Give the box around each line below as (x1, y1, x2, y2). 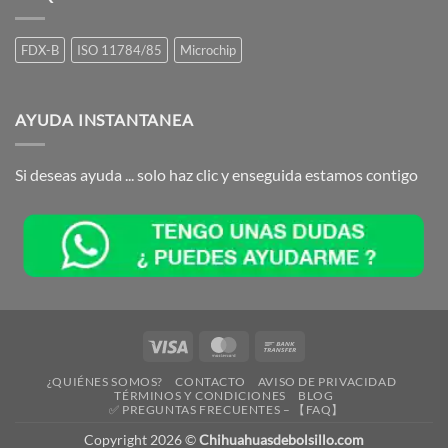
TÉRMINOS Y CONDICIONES (114, 387, 286, 403)
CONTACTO (175, 373, 246, 389)
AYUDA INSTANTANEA (15, 109, 194, 129)
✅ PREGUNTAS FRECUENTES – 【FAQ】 (108, 401, 345, 417)
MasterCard (243, 335, 318, 353)
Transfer (299, 358, 351, 376)
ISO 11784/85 (77, 41, 162, 58)
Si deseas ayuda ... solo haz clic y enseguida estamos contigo (15, 164, 418, 184)
